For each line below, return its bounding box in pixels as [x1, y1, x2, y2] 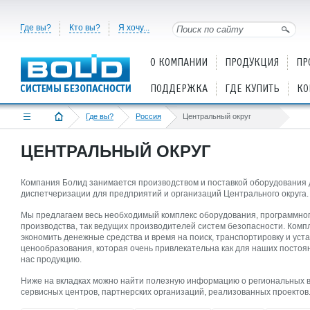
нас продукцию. [21, 255, 82, 264]
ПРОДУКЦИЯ [225, 57, 279, 69]
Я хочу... [118, 23, 149, 33]
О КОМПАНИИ [150, 57, 208, 69]
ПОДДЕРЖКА [150, 83, 208, 95]
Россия [136, 112, 161, 120]
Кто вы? [69, 23, 100, 33]
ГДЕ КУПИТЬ [225, 83, 280, 95]
